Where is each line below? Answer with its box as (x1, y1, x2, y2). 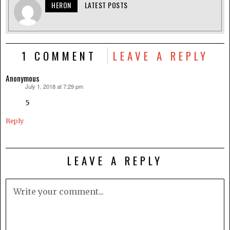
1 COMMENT (22, 47, 97, 64)
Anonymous (6, 72, 40, 84)
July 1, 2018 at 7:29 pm (25, 82, 83, 90)
